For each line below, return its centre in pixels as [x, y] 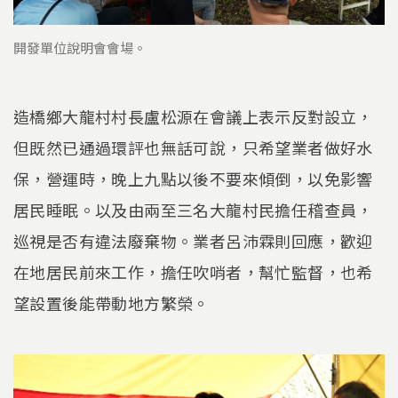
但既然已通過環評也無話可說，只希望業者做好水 [193, 147]
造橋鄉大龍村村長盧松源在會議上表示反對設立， [193, 116]
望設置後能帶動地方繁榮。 [111, 302]
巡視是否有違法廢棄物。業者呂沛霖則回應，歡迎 [193, 240]
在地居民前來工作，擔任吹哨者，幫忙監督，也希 [193, 271]
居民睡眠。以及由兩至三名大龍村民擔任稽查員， [193, 209]
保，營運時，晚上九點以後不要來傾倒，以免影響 [193, 178]
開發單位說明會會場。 [80, 47]
